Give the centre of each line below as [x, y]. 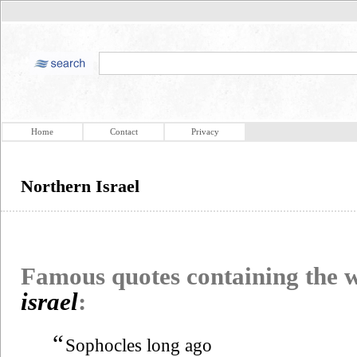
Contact [124, 131]
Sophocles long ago [139, 345]
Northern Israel [80, 186]
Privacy [205, 131]
